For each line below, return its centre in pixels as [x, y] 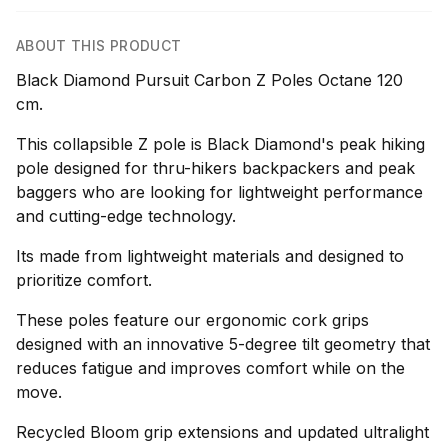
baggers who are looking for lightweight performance [219, 192]
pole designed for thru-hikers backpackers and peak [215, 168]
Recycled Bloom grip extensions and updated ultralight [222, 432]
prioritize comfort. [84, 280]
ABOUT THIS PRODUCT [99, 45]
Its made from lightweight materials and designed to [210, 256]
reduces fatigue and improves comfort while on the [210, 368]
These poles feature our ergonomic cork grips [192, 320]
